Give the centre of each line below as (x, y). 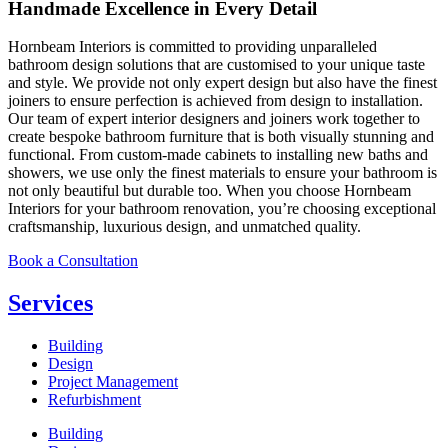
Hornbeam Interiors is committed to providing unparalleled (192, 47)
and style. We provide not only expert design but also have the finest (222, 83)
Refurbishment (94, 400)
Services (50, 303)
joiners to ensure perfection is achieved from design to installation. (215, 101)
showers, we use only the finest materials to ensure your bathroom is (222, 173)
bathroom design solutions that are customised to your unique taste (216, 65)
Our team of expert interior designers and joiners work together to (214, 119)
